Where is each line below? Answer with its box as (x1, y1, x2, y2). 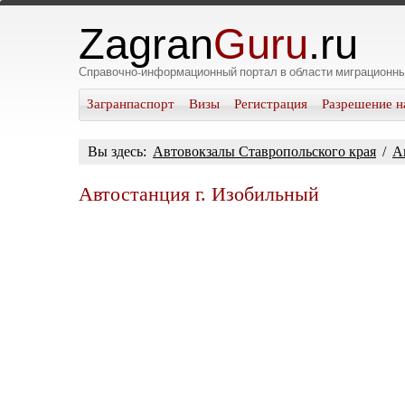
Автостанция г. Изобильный (79, 183, 319, 205)
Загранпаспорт (87, 97, 174, 111)
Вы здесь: (88, 144, 150, 159)
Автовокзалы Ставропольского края (153, 144, 376, 159)
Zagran (79, 21, 213, 68)
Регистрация (234, 97, 307, 111)
